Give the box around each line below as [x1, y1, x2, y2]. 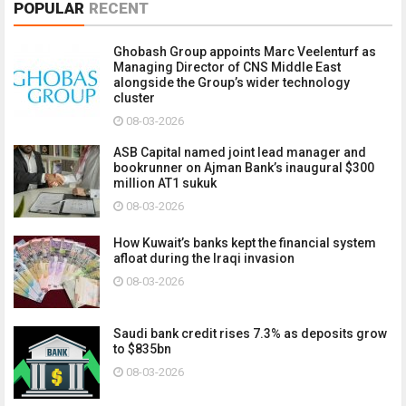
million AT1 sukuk [113, 175, 217, 190]
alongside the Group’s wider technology [113, 74, 350, 90]
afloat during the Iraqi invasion [113, 250, 295, 266]
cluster [113, 90, 155, 105]
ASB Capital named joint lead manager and [113, 144, 366, 159]
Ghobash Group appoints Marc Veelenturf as [113, 43, 376, 59]
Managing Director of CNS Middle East [113, 59, 341, 74]
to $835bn [113, 341, 171, 356]
